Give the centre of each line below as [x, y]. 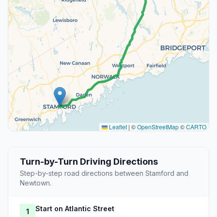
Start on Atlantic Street [75, 209]
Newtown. [36, 183]
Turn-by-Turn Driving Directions [89, 162]
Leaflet [117, 127]
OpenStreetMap [158, 127]
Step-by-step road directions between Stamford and [104, 173]
